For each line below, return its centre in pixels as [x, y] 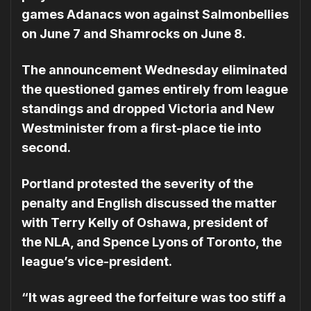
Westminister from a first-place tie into [141, 128]
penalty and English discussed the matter [149, 203]
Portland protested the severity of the [137, 184]
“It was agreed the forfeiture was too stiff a [154, 298]
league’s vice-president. [97, 262]
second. [46, 148]
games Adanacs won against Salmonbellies [155, 15]
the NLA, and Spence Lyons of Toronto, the [152, 242]
